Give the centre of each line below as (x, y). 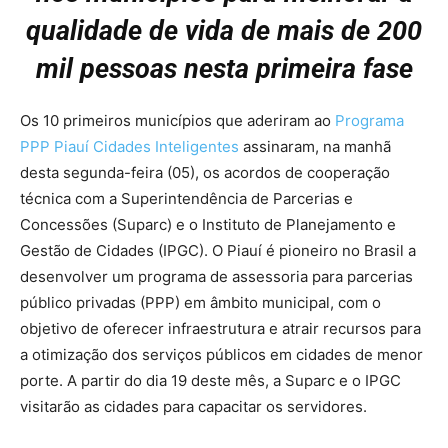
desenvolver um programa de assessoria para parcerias (216, 276)
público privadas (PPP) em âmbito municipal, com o (200, 302)
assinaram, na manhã (315, 146)
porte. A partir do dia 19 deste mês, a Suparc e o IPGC (210, 380)
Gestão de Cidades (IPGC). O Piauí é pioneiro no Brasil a (218, 250)
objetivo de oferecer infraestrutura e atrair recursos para (220, 328)
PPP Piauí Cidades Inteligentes (129, 146)
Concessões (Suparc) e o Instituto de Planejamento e (208, 224)
